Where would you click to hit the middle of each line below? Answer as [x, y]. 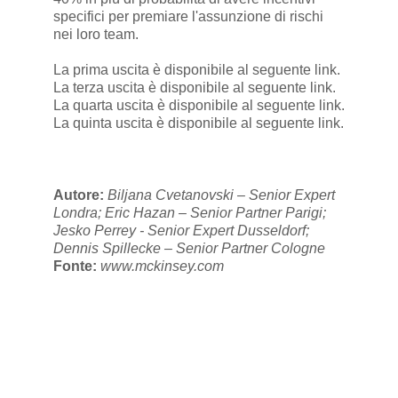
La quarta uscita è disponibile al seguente [186, 106]
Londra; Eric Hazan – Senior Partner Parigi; [189, 213]
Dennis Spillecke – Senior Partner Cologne [189, 249]
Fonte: [76, 267]
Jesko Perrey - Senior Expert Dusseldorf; [181, 231]
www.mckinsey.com [162, 267]
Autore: [80, 195]
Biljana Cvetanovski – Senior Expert [221, 195]
